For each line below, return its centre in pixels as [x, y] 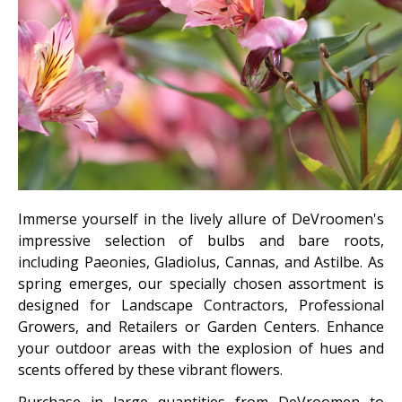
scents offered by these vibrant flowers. [150, 370]
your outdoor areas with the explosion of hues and [201, 348]
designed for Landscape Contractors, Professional [201, 305]
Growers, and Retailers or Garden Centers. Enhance [201, 327]
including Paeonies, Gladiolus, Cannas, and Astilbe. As [201, 262]
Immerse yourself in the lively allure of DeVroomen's [201, 219]
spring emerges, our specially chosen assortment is [201, 284]
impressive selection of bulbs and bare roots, [201, 240]
